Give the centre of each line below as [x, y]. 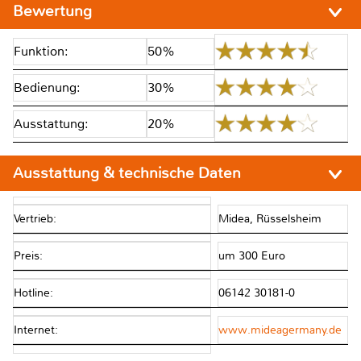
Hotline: [33, 293]
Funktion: [41, 51]
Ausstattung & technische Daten [129, 173]
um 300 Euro [253, 256]
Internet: [36, 330]
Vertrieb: [35, 218]
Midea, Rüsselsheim [271, 218]
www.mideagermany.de [280, 330]
